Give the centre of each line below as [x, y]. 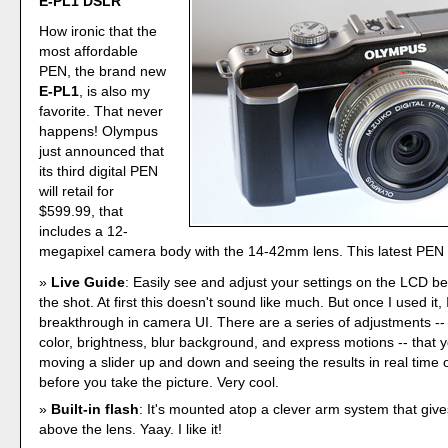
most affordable [89, 51]
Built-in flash [95, 409]
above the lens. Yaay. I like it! [131, 429]
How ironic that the [98, 31]
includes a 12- [84, 231]
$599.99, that [81, 211]
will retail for [77, 191]
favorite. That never [101, 111]
